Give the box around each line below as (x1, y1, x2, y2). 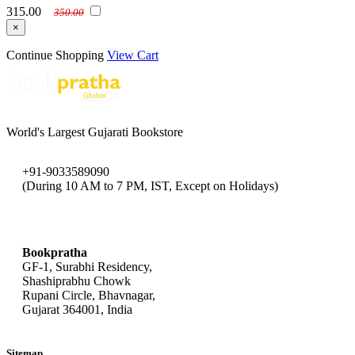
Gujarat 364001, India (22, 302, 132, 316)
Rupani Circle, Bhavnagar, (22, 288, 155, 302)
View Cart (107, 48, 158, 62)
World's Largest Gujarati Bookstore (6, 124, 183, 139)
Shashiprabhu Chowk (22, 273, 131, 288)
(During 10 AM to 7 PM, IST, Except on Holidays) (22, 178, 278, 193)
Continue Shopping (6, 48, 104, 62)
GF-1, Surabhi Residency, (22, 259, 152, 273)
